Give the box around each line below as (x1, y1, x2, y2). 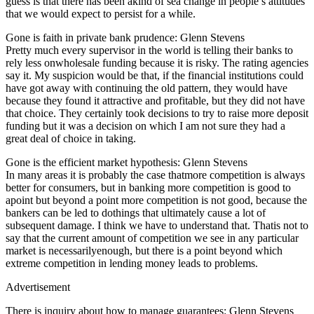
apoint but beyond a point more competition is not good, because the (6, 193, 307, 206)
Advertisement (6, 280, 70, 293)
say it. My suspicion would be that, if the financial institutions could (6, 69, 303, 81)
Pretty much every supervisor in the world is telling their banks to (6, 43, 293, 56)
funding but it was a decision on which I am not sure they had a (6, 119, 285, 132)
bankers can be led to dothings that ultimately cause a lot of (6, 206, 266, 219)
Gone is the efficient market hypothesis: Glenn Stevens (6, 156, 247, 168)
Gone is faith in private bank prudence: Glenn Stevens (6, 31, 245, 43)
